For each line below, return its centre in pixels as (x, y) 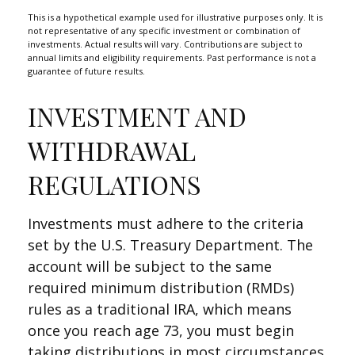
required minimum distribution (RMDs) (161, 288)
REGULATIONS (115, 185)
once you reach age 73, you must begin (161, 331)
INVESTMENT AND (137, 116)
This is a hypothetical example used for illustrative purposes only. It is (175, 17)
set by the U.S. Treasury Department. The (170, 245)
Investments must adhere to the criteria (166, 224)
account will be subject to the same (150, 267)
